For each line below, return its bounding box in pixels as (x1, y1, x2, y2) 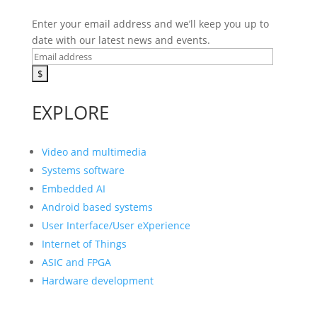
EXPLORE (31, 100, 109, 126)
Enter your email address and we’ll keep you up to (31, 17, 269, 31)
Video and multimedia (41, 145, 146, 159)
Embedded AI (41, 182, 105, 196)
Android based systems (41, 200, 153, 214)
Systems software (41, 163, 125, 178)
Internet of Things (41, 237, 127, 251)
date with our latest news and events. (31, 33, 210, 47)
